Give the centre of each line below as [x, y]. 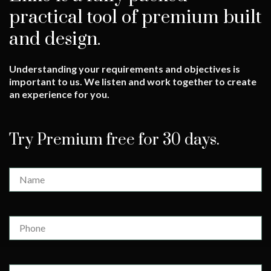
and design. [55, 39]
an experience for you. [59, 94]
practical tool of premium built [135, 18]
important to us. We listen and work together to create [133, 81]
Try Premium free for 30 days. [114, 140]
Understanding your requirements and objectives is [125, 69]
